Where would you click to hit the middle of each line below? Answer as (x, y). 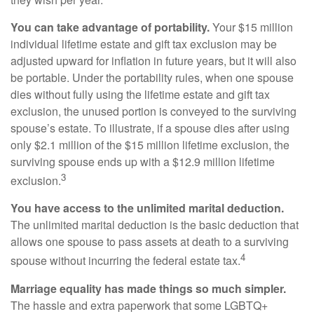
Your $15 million (251, 27)
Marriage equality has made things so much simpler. (148, 288)
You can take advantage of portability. (110, 27)
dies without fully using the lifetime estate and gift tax (140, 94)
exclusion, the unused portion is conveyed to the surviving (153, 111)
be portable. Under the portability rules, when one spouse (152, 77)
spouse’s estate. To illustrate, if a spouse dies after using (150, 128)
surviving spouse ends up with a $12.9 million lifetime (143, 161)
